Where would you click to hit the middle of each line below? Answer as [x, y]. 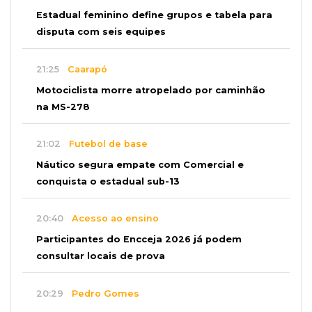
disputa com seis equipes [101, 32]
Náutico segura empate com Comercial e [140, 164]
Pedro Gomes [101, 293]
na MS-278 [63, 107]
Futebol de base [104, 144]
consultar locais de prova [101, 256]
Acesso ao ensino [111, 219]
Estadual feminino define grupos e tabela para [154, 15]
